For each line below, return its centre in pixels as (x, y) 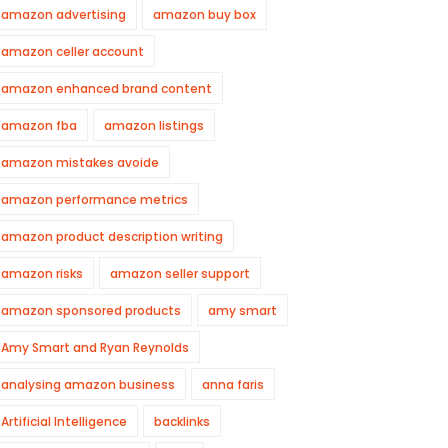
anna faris (233, 384)
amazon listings (154, 125)
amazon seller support (180, 273)
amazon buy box (204, 14)
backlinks (182, 421)
